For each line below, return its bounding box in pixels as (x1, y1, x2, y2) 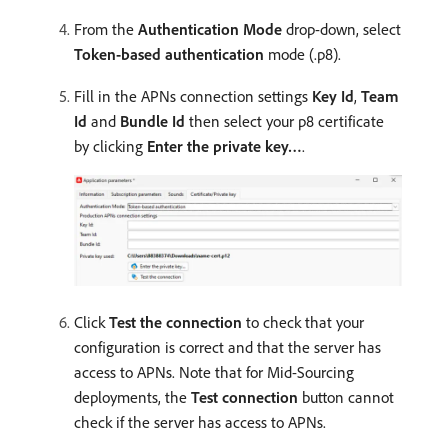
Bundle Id (120, 110, 185, 131)
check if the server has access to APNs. (74, 412, 326, 432)
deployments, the (74, 387, 191, 407)
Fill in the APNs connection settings (74, 85, 312, 106)
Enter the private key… (147, 135, 302, 156)
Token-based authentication (74, 43, 264, 64)
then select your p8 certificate (185, 110, 384, 131)
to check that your (242, 312, 364, 332)
